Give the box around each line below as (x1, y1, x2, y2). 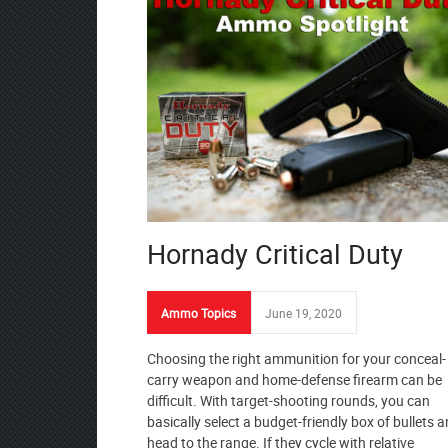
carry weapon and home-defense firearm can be (147, 370, 442, 389)
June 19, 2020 (265, 305, 342, 321)
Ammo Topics (161, 305, 236, 321)
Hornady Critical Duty (147, 235, 403, 272)
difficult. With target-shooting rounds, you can (147, 391, 430, 410)
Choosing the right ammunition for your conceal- (147, 349, 446, 368)
